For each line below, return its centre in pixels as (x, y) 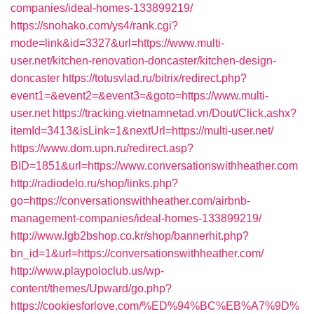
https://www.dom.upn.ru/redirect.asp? (102, 148)
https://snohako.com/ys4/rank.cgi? (94, 26)
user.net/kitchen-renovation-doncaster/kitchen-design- (143, 61)
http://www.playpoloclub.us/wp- (87, 271)
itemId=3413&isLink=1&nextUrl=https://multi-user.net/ (142, 131)
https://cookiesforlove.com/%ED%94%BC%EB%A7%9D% (155, 306)
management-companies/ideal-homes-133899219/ (136, 218)
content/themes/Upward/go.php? (91, 288)
